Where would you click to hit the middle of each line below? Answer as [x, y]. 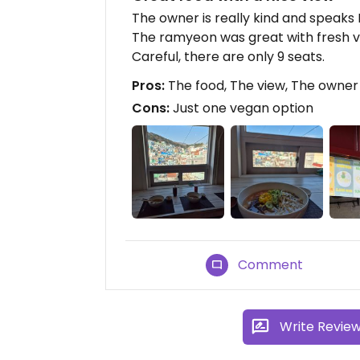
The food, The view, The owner [262, 86]
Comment [271, 264]
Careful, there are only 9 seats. [228, 57]
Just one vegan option [241, 108]
